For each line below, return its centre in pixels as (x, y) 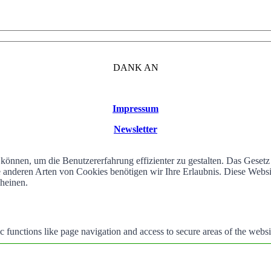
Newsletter (135, 129)
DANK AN (135, 68)
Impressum (135, 109)
